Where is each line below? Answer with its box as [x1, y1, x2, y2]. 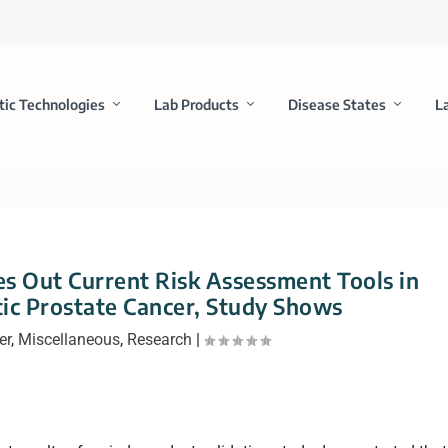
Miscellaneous [17, 330, 120, 350]
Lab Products [153, 95, 239, 113]
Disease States [287, 95, 386, 113]
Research [126, 330, 192, 350]
